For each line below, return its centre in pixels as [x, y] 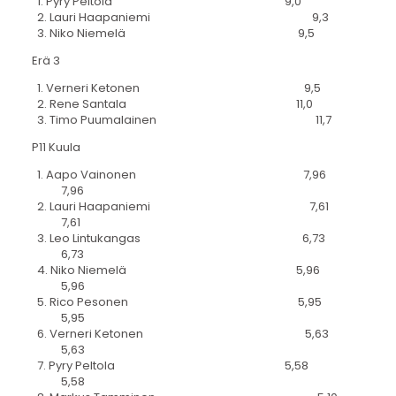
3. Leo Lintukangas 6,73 [178, 238]
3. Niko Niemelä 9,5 [173, 34]
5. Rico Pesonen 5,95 [176, 301]
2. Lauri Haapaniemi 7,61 [180, 206]
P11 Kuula [56, 147]
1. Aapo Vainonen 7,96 [179, 174]
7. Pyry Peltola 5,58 [170, 365]
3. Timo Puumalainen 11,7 [181, 119]
